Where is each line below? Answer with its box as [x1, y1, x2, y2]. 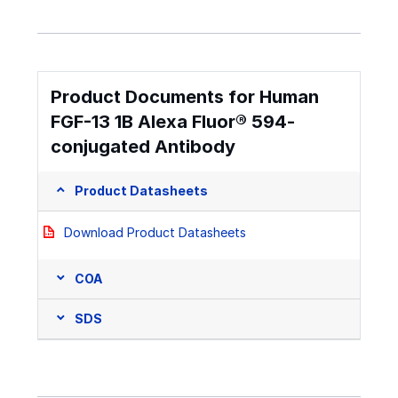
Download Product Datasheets [64, 224, 246, 240]
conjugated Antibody [51, 135, 235, 157]
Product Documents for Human [51, 85, 319, 107]
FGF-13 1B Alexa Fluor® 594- [51, 110, 295, 132]
